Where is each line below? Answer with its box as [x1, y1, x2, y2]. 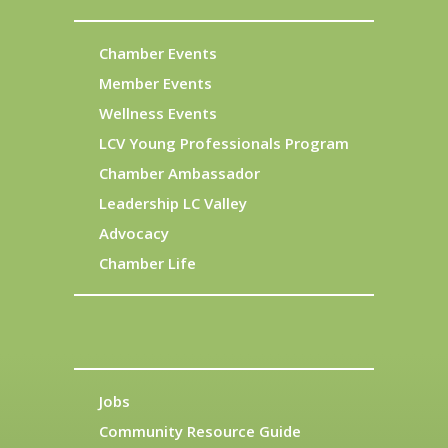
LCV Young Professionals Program [99, 132, 349, 153]
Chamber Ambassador [99, 162, 260, 183]
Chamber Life [99, 252, 196, 273]
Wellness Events [99, 102, 217, 123]
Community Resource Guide [99, 420, 301, 441]
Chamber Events [99, 42, 217, 63]
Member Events [99, 72, 212, 93]
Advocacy [99, 222, 169, 243]
